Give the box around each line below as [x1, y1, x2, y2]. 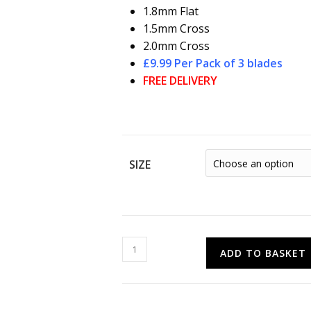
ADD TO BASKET [220, 246, 306, 260]
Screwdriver [121, 283, 174, 296]
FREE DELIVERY [143, 73, 217, 89]
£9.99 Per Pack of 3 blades [143, 56, 283, 72]
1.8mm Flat [143, 3, 199, 19]
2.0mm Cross [143, 38, 210, 54]
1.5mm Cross [143, 21, 210, 37]
